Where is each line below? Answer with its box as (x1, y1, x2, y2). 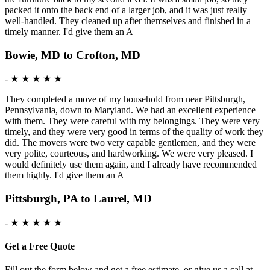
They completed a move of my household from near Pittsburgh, (5, 94, 245, 105)
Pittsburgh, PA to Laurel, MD (5, 192, 152, 206)
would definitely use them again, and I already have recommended (5, 159, 257, 170)
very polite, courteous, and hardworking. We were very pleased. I (5, 148, 253, 159)
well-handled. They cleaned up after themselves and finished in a (5, 15, 251, 26)
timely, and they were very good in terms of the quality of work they (5, 127, 263, 137)
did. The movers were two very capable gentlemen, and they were (5, 137, 256, 148)
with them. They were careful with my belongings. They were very (5, 116, 260, 127)
